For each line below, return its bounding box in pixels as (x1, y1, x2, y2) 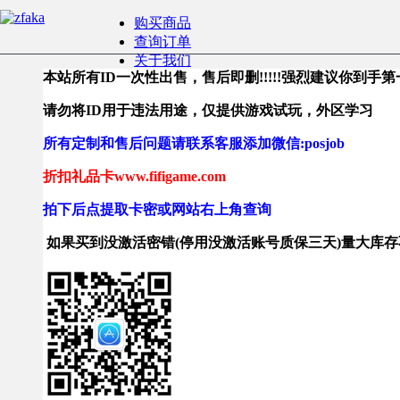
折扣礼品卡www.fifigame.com (43, 169, 226, 184)
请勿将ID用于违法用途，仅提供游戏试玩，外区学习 (43, 103, 373, 118)
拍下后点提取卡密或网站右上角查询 (43, 202, 271, 217)
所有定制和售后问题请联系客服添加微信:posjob (43, 136, 345, 151)
